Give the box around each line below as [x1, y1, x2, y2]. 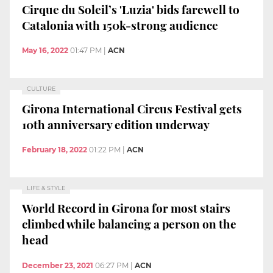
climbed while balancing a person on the [22, 215, 236, 232]
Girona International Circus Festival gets [22, 100, 242, 116]
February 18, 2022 [22, 145, 87, 155]
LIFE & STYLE [27, 185, 65, 192]
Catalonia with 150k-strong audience [22, 16, 218, 33]
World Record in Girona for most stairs [22, 199, 230, 216]
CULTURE [27, 85, 55, 93]
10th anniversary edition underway [22, 116, 210, 132]
